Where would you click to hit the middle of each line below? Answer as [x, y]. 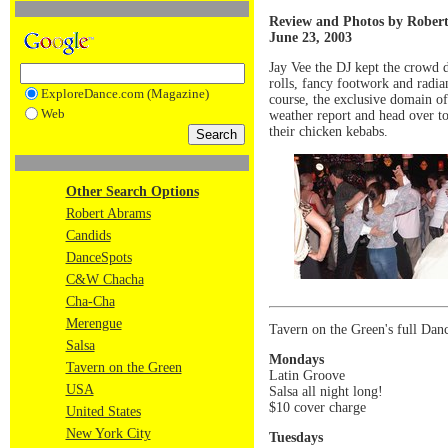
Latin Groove [307, 375]
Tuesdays [296, 437]
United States [103, 411]
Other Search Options [132, 191]
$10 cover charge [317, 407]
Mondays [296, 359]
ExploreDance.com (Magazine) [124, 93]
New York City [108, 433]
